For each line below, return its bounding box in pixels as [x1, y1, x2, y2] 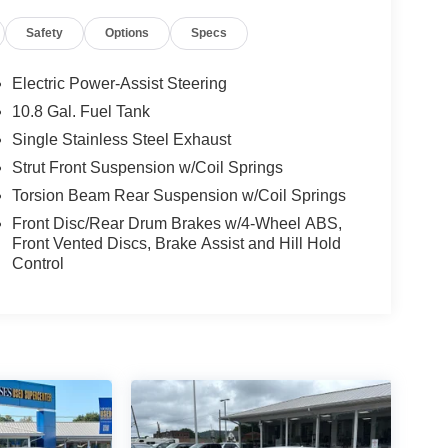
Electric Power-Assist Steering [11, 74, 227, 92]
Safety [26, 25, 64, 40]
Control [11, 254, 64, 272]
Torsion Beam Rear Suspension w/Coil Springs [11, 186, 346, 204]
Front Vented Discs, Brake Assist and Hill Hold [11, 234, 341, 252]
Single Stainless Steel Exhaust [11, 130, 231, 148]
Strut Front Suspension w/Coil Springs [11, 158, 283, 176]
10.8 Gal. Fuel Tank [11, 102, 150, 120]
